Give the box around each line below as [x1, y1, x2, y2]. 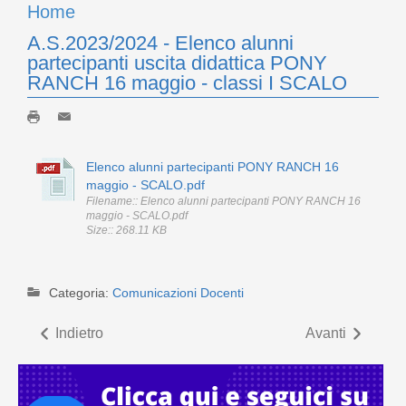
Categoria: [49, 285, 112, 301]
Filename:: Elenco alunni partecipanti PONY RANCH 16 [86, 194, 361, 208]
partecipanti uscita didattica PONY [27, 51, 327, 74]
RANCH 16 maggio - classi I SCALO [27, 71, 347, 94]
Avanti [305, 324, 346, 341]
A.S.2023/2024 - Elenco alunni [27, 31, 294, 54]
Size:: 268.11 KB [86, 223, 167, 237]
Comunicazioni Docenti [112, 285, 244, 301]
